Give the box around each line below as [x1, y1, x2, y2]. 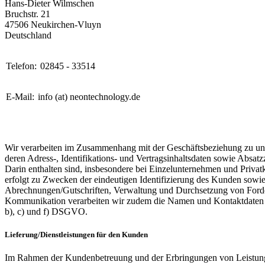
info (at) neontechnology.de [38, 91, 140, 102]
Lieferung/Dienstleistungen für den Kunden [5, 230, 148, 240]
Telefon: [6, 60, 37, 71]
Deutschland [5, 30, 51, 40]
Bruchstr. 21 [5, 8, 50, 19]
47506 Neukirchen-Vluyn [5, 19, 101, 30]
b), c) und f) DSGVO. [5, 206, 88, 216]
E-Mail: [6, 91, 34, 102]
